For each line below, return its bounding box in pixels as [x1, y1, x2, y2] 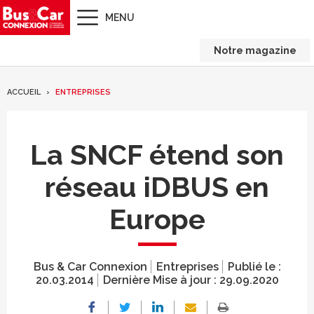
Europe [109, 203, 205, 235]
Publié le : [227, 260, 281, 273]
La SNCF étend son [30, 138, 284, 171]
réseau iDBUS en [45, 170, 269, 203]
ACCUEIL [7, 88, 41, 97]
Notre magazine [214, 45, 296, 56]
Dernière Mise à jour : [102, 273, 219, 287]
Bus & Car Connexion [33, 260, 147, 273]
